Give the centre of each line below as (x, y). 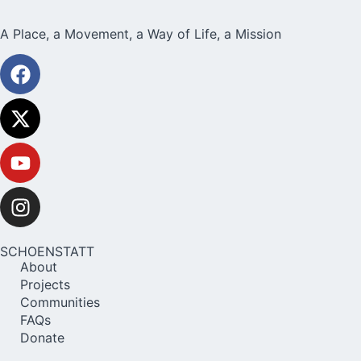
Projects (45, 285)
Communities (60, 303)
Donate (42, 338)
